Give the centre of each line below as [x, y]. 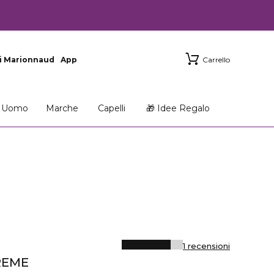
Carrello [216, 60]
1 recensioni [206, 246]
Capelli [111, 108]
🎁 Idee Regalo [178, 108]
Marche [62, 108]
